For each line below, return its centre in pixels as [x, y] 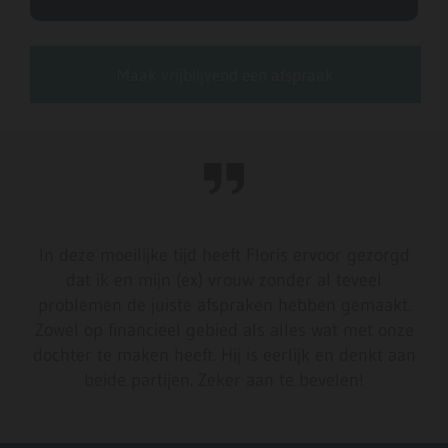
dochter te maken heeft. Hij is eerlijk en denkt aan [224, 355]
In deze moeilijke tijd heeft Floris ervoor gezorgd [224, 255]
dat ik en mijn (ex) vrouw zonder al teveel [224, 280]
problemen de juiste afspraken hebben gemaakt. [224, 305]
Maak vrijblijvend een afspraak [225, 75]
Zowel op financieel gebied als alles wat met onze [224, 330]
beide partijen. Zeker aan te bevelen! [224, 380]
